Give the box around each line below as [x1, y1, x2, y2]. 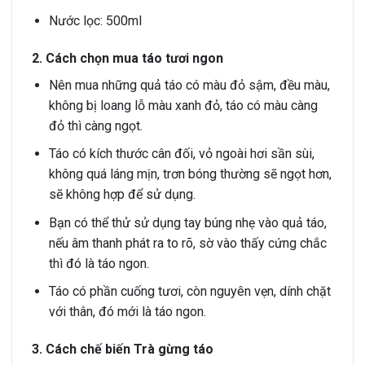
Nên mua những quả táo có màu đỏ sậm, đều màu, [48, 77, 330, 93]
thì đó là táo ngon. [48, 255, 149, 271]
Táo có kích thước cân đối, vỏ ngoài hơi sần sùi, [48, 146, 314, 162]
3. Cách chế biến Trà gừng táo [32, 341, 213, 358]
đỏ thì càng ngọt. [48, 117, 143, 134]
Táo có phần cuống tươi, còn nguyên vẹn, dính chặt [48, 284, 331, 300]
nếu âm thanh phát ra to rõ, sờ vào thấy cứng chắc [48, 235, 327, 251]
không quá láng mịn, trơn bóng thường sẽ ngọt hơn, [48, 166, 332, 182]
